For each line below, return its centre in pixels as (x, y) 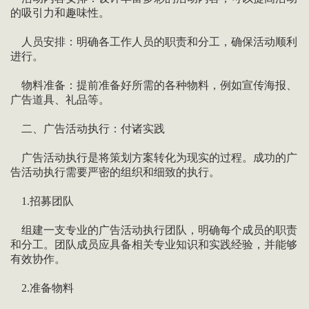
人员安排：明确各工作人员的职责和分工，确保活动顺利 (153, 42)
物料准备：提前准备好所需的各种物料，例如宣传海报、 (153, 86)
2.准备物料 (42, 288)
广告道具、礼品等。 (60, 100)
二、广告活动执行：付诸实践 (87, 129)
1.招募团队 (42, 201)
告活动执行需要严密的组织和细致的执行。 (115, 172)
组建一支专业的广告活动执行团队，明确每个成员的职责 (153, 230)
